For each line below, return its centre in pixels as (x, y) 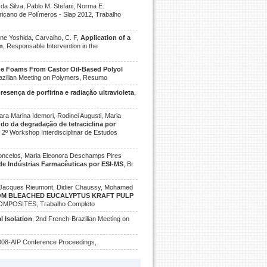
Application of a (105, 38)
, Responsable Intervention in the (51, 46)
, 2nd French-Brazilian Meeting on (81, 219)
